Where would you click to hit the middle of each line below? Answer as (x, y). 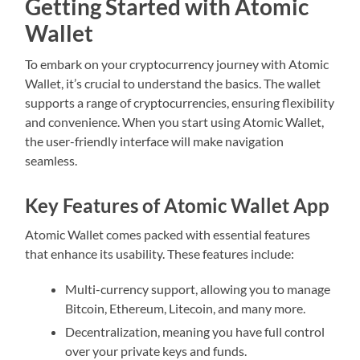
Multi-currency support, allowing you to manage (198, 289)
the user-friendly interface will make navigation (155, 141)
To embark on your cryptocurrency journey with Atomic (177, 64)
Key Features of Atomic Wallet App (178, 206)
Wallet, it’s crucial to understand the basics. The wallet (173, 84)
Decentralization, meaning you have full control (195, 332)
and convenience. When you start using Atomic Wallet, (175, 122)
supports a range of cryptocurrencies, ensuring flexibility (180, 103)
